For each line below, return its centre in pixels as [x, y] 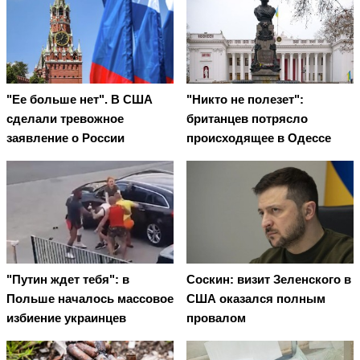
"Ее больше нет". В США [80, 100]
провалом [216, 318]
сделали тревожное [65, 119]
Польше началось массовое [90, 299]
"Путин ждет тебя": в [68, 280]
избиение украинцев [66, 318]
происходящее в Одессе [259, 138]
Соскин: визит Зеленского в [269, 280]
